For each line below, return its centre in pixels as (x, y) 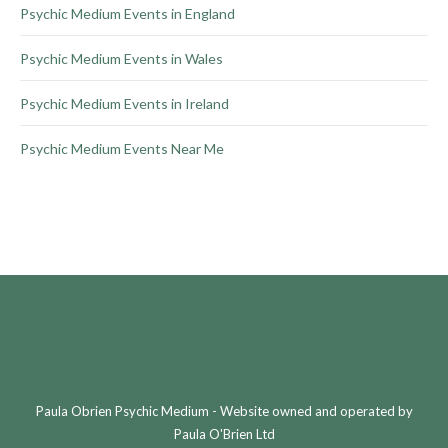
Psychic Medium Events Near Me (122, 149)
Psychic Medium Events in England (127, 14)
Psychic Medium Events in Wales (121, 59)
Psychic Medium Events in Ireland (124, 104)
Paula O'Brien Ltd (224, 434)
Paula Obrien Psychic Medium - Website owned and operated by (224, 411)
